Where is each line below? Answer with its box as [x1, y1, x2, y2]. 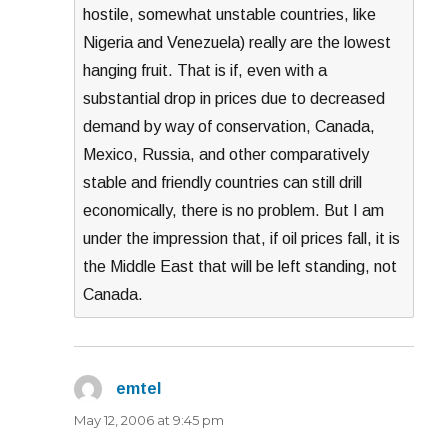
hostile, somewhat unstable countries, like [83, 5, 377, 23]
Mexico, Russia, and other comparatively [83, 145, 370, 163]
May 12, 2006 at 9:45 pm [74, 411, 225, 428]
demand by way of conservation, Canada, [83, 117, 376, 135]
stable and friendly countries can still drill [83, 173, 363, 191]
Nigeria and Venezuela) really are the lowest [83, 33, 392, 51]
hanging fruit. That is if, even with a [83, 61, 328, 79]
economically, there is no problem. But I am [83, 201, 385, 219]
